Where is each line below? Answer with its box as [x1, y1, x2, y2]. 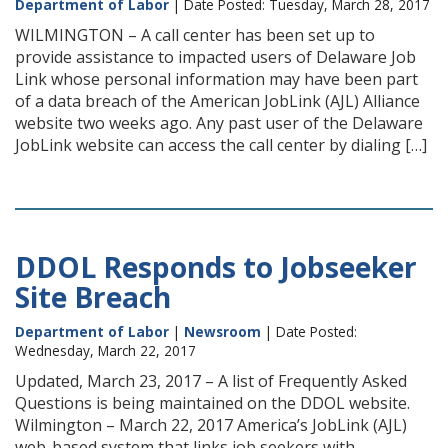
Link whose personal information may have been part [15, 68, 418, 90]
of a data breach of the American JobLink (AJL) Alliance [15, 90, 420, 112]
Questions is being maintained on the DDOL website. [15, 392, 410, 414]
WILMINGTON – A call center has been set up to [15, 24, 375, 46]
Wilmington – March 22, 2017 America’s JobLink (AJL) [15, 414, 407, 436]
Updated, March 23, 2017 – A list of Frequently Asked [15, 370, 407, 392]
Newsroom [184, 322, 261, 341]
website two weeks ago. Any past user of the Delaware [15, 112, 423, 134]
